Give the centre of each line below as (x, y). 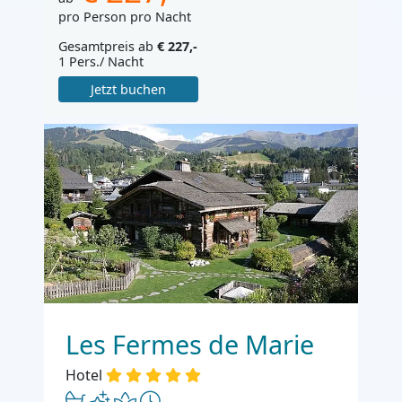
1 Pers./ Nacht (101, 61)
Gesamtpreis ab (108, 46)
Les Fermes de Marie (190, 345)
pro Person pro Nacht (125, 16)
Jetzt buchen (128, 90)
